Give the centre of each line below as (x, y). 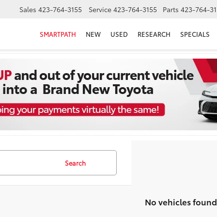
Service (100, 9)
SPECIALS (195, 34)
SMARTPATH (58, 34)
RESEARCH (154, 34)
